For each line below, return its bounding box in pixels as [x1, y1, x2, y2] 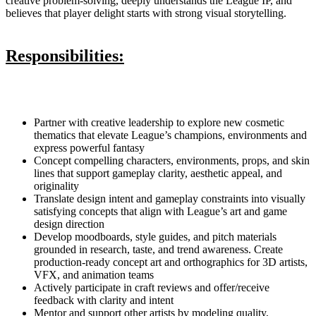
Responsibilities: [6, 46, 124, 65]
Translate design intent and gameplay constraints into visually [34, 192, 305, 205]
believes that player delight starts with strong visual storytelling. [6, 6, 286, 19]
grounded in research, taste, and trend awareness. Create [34, 243, 283, 255]
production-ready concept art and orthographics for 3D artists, [34, 255, 308, 268]
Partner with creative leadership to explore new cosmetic [34, 116, 284, 128]
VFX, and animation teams [34, 268, 154, 281]
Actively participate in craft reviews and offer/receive [34, 281, 269, 293]
